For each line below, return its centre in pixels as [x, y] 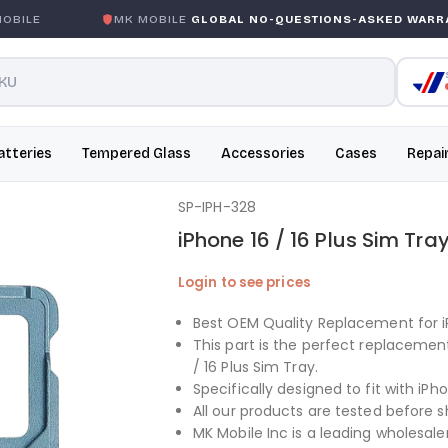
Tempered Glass [136, 153]
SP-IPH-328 [216, 207]
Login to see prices [244, 282]
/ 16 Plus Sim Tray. [255, 367]
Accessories [263, 153]
